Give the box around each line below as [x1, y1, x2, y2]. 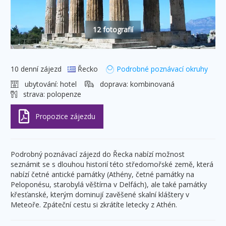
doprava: [94, 79, 130, 89]
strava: [17, 89, 47, 99]
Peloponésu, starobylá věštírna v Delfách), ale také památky [11, 179, 207, 189]
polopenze [47, 89, 81, 99]
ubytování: [19, 79, 60, 89]
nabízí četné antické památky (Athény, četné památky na [11, 169, 194, 179]
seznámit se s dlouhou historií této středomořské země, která [11, 159, 213, 169]
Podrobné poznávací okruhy [114, 64, 208, 74]
